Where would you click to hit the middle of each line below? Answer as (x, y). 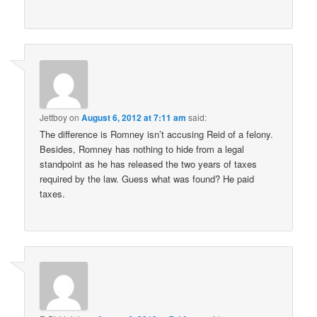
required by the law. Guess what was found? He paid (147, 178)
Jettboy (54, 117)
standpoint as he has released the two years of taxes (149, 163)
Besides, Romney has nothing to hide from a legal (142, 149)
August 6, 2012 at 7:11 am (134, 117)
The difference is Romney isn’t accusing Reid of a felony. (157, 134)
